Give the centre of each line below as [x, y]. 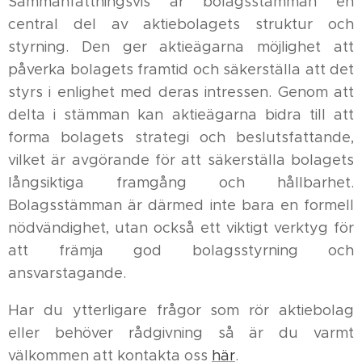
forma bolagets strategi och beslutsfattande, [181, 137]
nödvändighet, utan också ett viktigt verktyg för [181, 228]
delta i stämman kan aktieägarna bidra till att [181, 115]
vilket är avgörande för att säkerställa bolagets [181, 160]
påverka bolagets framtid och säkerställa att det [181, 69]
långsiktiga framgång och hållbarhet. [181, 183]
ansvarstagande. [67, 273]
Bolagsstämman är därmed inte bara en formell [181, 205]
